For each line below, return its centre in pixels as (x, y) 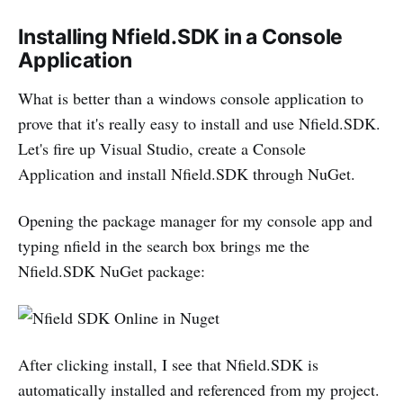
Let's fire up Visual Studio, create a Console (162, 148)
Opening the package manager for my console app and (195, 220)
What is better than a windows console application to (191, 98)
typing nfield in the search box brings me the (164, 245)
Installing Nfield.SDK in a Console (181, 36)
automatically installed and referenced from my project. (199, 389)
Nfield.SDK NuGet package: (112, 270)
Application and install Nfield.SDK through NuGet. (187, 173)
